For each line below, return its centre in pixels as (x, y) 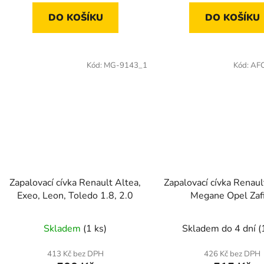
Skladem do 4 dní (220, 229)
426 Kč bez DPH (232, 254)
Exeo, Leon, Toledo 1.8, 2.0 (75, 196)
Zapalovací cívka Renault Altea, (75, 183)
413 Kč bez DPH (75, 254)
